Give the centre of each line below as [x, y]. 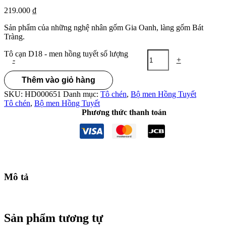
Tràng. [14, 37]
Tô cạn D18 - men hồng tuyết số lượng [66, 54]
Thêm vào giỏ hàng [59, 80]
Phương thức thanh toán [124, 112]
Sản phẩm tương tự [53, 218]
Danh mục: [82, 94]
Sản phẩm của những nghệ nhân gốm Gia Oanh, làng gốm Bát [104, 28]
